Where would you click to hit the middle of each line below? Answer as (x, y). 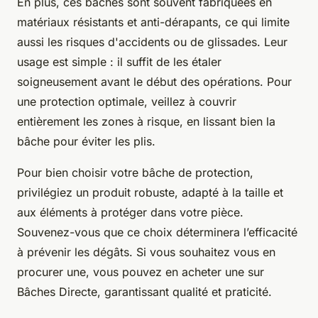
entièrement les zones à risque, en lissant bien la (146, 122)
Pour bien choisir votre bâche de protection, (135, 173)
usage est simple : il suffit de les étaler (119, 62)
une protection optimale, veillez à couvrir (127, 102)
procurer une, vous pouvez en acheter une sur (141, 272)
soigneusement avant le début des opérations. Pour (154, 82)
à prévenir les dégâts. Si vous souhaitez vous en (146, 252)
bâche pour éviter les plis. (86, 142)
